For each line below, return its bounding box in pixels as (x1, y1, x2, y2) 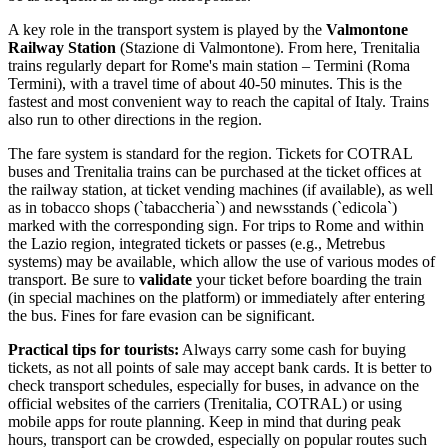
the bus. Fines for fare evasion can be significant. (8, 306, 315, 324)
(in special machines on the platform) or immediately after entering (8, 288, 425, 306)
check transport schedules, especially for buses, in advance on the (8, 376, 419, 394)
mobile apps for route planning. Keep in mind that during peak (8, 412, 401, 430)
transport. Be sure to (8, 270, 139, 288)
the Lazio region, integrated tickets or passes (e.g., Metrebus (8, 234, 385, 252)
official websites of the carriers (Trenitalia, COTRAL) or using (8, 394, 402, 412)
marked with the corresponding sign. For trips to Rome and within (8, 216, 424, 234)
